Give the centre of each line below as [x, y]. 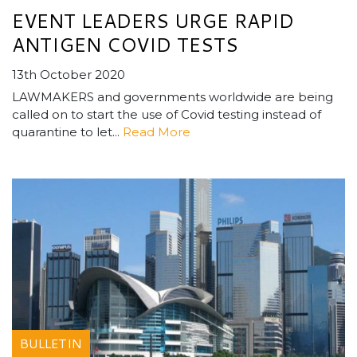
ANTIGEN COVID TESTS [125, 45]
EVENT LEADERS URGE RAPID [153, 21]
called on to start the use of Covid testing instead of [167, 115]
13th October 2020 [69, 75]
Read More [157, 132]
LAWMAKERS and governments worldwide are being [173, 97]
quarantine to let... [67, 132]
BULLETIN [51, 343]
